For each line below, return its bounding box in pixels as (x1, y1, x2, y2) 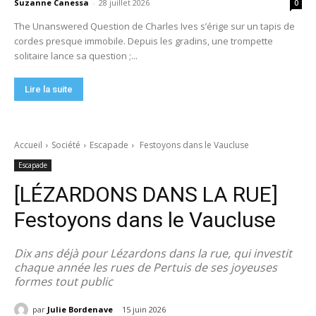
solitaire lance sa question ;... (14, 49, 138, 62)
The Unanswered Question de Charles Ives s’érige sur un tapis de (14, 19, 296, 32)
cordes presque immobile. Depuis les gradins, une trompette (14, 34, 274, 47)
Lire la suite (25, 83, 73, 95)
